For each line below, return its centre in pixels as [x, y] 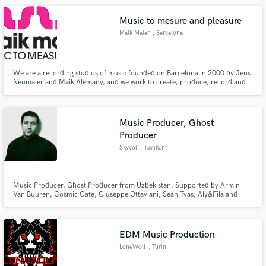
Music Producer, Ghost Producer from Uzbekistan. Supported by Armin [126, 185]
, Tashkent [153, 148]
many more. [32, 203]
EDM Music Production [167, 235]
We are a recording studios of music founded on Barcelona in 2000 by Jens [132, 74]
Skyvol [129, 148]
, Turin [157, 247]
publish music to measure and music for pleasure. [91, 91]
